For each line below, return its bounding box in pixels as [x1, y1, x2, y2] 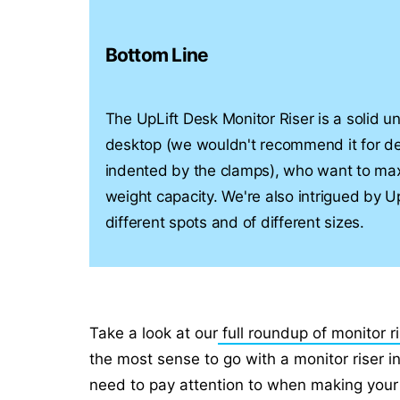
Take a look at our [88, 324, 218, 342]
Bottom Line [104, 43, 209, 66]
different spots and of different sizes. [104, 213, 364, 231]
